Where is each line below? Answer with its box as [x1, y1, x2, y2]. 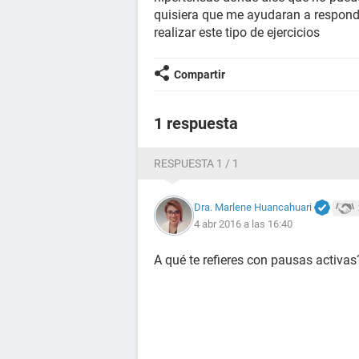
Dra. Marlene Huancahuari [194, 200, 312, 213]
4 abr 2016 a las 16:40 [194, 218, 292, 231]
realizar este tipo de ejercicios [154, 25, 320, 40]
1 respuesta [154, 114, 238, 133]
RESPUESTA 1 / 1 [154, 157, 239, 170]
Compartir [174, 68, 225, 81]
